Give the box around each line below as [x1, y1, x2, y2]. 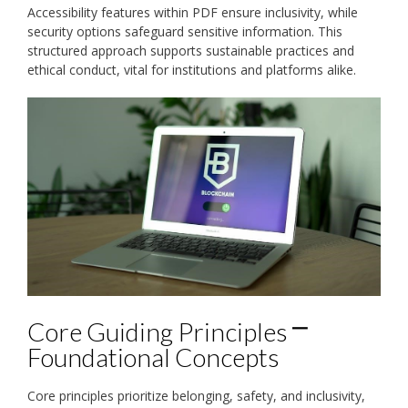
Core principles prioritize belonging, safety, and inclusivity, [27, 387, 365, 405]
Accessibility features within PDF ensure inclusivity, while [27, 3, 358, 21]
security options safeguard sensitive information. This [27, 22, 342, 40]
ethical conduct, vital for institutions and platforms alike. [27, 60, 356, 78]
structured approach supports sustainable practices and [27, 41, 354, 59]
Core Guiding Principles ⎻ [27, 316, 308, 347]
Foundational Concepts [27, 342, 280, 372]
